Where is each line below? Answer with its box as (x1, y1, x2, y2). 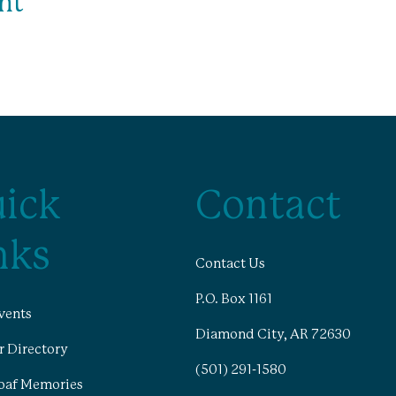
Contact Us (194, 257, 265, 271)
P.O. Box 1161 (194, 293, 272, 307)
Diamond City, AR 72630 (194, 327, 351, 341)
